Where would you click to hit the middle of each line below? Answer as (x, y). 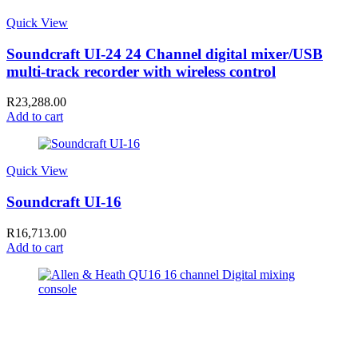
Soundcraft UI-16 (64, 202)
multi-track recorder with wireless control (141, 71)
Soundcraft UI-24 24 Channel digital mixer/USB (165, 54)
